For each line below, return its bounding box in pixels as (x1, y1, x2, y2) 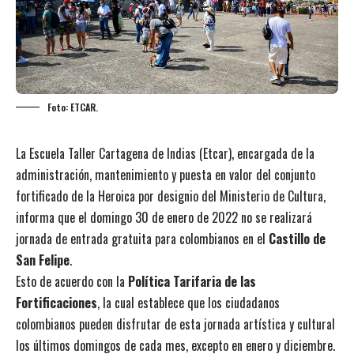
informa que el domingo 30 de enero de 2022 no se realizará (16, 207, 312, 227)
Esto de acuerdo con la (16, 271, 128, 291)
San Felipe (16, 250, 70, 269)
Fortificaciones (16, 292, 97, 312)
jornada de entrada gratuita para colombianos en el (16, 228, 269, 248)
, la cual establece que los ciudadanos (97, 292, 280, 312)
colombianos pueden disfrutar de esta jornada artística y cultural (16, 314, 335, 333)
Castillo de (269, 228, 326, 248)
